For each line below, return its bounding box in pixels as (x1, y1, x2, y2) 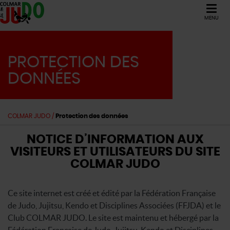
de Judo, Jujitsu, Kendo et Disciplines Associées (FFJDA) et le (8, 200, 221, 210)
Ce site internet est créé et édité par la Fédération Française (8, 188, 216, 198)
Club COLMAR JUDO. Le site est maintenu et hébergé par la (8, 213, 219, 222)
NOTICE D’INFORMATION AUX (26, 133, 204, 146)
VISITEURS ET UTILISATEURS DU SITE (10, 145, 220, 158)
